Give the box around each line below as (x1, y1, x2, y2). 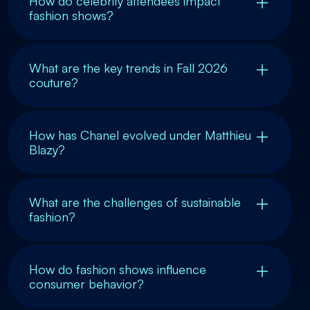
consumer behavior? (29, 276, 144, 291)
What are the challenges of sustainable (29, 194, 241, 210)
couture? (29, 75, 78, 90)
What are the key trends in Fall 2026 (29, 60, 228, 75)
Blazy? (29, 142, 65, 157)
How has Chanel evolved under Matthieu (29, 127, 251, 143)
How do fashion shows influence (29, 262, 206, 277)
